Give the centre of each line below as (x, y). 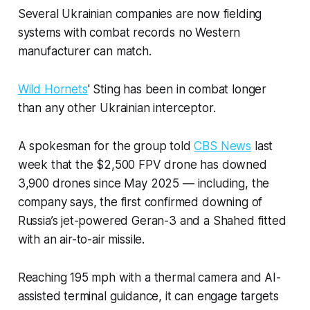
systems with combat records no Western (129, 32)
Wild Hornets (53, 89)
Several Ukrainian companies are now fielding (140, 13)
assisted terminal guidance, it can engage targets (148, 296)
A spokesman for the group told (106, 146)
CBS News (223, 146)
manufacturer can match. (84, 51)
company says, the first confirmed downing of (140, 202)
